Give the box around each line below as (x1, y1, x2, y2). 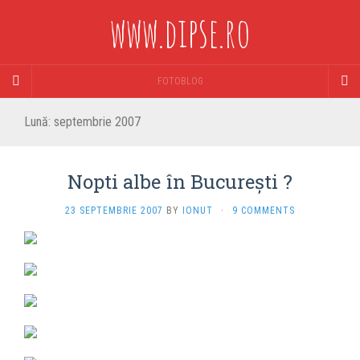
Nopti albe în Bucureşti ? (67, 169, 292, 194)
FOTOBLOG (157, 76, 203, 87)
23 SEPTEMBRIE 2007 (65, 205, 163, 216)
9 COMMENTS (232, 205, 295, 216)
